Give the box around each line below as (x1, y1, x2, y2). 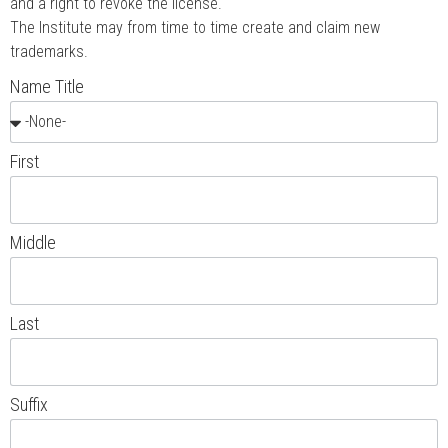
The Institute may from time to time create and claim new (10, 17, 380, 37)
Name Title (10, 75, 84, 97)
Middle (10, 231, 56, 253)
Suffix (10, 393, 48, 415)
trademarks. (10, 41, 88, 61)
